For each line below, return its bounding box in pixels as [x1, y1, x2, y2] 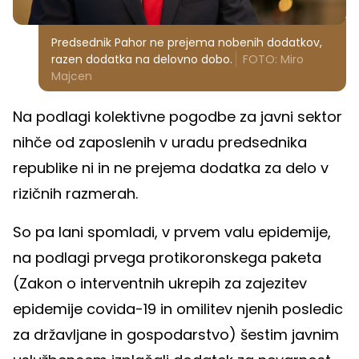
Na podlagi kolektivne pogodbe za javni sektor [13, 106, 342, 127]
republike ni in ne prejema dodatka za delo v [13, 157, 329, 178]
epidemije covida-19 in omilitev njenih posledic [13, 298, 343, 319]
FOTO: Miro [243, 50, 304, 67]
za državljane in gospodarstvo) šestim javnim [13, 324, 339, 345]
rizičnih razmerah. [13, 183, 142, 204]
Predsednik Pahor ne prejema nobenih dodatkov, [51, 34, 322, 50]
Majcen [51, 67, 92, 84]
